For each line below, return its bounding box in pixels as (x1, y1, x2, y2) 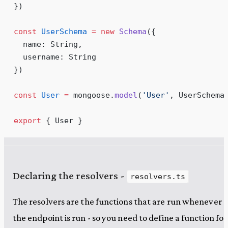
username (13, 52, 60, 61)
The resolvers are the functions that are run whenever (12, 195, 222, 207)
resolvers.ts (130, 172, 186, 181)
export (13, 116, 41, 125)
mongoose (68, 90, 110, 99)
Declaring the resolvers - (12, 169, 127, 182)
